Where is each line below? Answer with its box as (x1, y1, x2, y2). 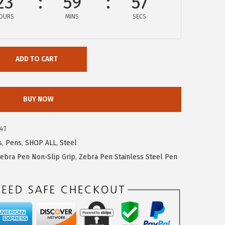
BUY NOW (23, 95, 54, 104)
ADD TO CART (16, 55, 58, 64)
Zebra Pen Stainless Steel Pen (79, 153, 177, 162)
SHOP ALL (25, 139, 56, 148)
